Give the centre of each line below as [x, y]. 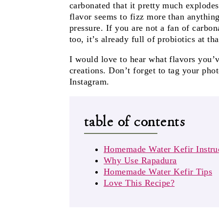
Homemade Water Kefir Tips [158, 172]
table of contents [135, 121]
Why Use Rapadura [140, 161]
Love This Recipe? [139, 183]
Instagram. [89, 82]
